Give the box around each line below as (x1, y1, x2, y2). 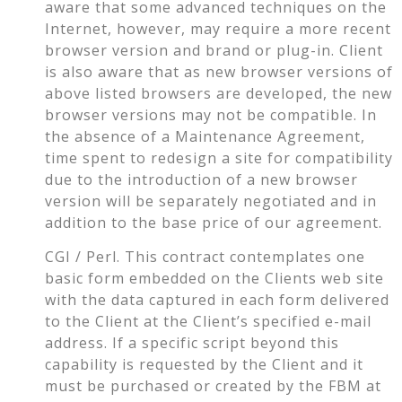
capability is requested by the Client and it (45, 354, 363, 375)
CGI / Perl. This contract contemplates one (45, 247, 365, 267)
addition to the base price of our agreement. (45, 213, 382, 232)
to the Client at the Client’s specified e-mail (45, 311, 371, 332)
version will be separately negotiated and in (45, 191, 377, 211)
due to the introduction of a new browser (45, 170, 358, 189)
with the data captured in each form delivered (45, 290, 389, 310)
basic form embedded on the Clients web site (45, 268, 384, 289)
